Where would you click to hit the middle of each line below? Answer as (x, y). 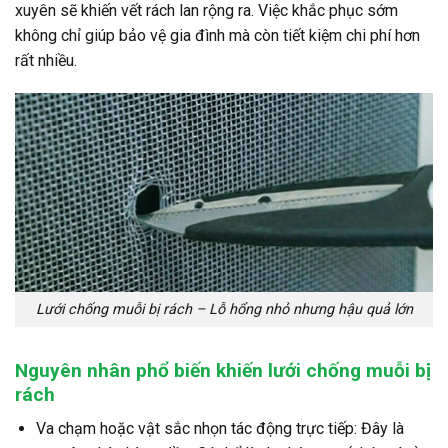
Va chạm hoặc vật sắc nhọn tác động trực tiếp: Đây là (219, 429)
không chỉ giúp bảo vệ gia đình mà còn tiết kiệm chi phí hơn (217, 35)
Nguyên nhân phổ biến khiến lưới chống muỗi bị (223, 370)
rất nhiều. (46, 60)
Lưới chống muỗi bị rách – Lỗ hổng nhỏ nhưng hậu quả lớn (224, 310)
